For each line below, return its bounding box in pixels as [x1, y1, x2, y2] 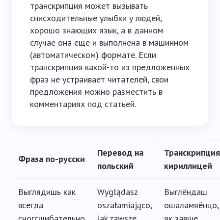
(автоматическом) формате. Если [30, 49, 156, 60]
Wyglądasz [97, 186, 138, 197]
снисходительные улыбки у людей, [30, 12, 162, 24]
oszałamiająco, [97, 199, 152, 211]
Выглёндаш [164, 186, 207, 197]
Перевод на [97, 147, 143, 158]
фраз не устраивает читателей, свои [30, 74, 168, 85]
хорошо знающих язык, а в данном [30, 25, 163, 36]
